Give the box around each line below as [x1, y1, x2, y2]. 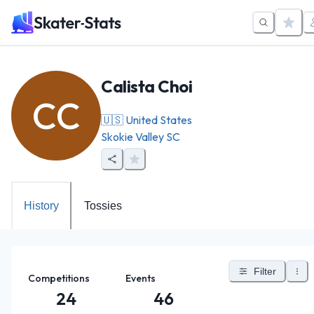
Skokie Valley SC [101, 129, 180, 144]
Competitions [28, 271, 90, 285]
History [24, 199, 59, 212]
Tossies [84, 199, 122, 212]
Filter [253, 265, 276, 277]
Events [125, 271, 156, 285]
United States [125, 112, 192, 127]
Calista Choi [101, 75, 193, 97]
